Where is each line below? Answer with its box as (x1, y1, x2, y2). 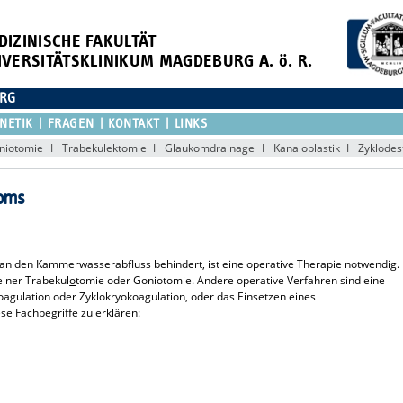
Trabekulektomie (61, 139, 147, 156)
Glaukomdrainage (165, 139, 255, 156)
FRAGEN (47, 116, 94, 130)
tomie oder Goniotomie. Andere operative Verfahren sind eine (76, 272, 386, 288)
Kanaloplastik (273, 139, 340, 156)
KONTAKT (107, 116, 160, 130)
